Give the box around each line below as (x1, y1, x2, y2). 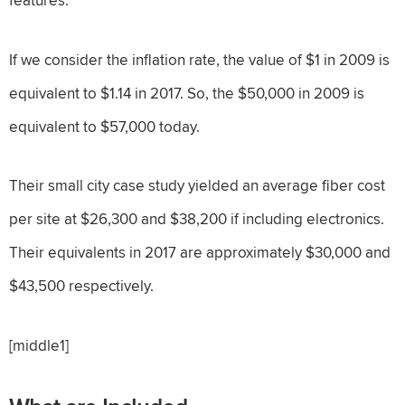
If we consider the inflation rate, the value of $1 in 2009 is (9, 48, 390, 71)
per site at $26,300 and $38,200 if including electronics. (9, 208, 384, 231)
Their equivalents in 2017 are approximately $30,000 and (9, 241, 391, 264)
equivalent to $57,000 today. (9, 115, 200, 137)
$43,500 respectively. (9, 275, 154, 297)
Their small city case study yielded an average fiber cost (9, 174, 385, 197)
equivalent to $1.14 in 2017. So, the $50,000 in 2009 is (9, 81, 364, 104)
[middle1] (9, 334, 69, 357)
